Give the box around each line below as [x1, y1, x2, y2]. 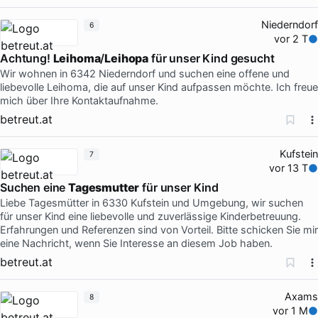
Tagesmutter [68, 180, 140, 194]
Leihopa [104, 50, 149, 65]
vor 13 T [269, 161, 309, 175]
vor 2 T [274, 32, 309, 45]
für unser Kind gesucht [148, 50, 275, 65]
